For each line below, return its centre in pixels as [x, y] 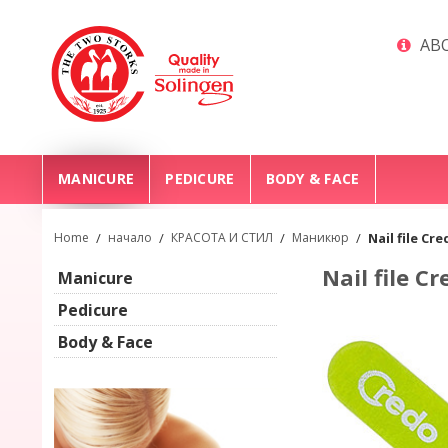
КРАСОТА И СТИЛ [222, 237]
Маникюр [320, 237]
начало [130, 237]
